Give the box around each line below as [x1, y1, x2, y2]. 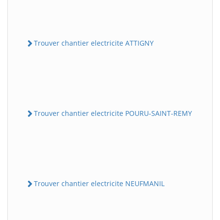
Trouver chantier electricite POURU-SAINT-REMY [34, 108, 192, 118]
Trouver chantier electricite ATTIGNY [34, 38, 154, 48]
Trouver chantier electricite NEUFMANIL [34, 179, 165, 189]
